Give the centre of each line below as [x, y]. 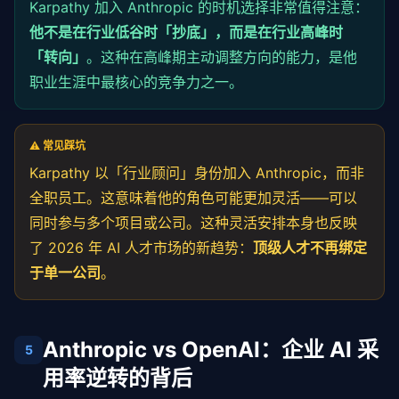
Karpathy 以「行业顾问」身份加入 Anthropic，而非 [197, 173]
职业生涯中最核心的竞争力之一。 [136, 82]
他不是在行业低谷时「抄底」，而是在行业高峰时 [186, 32]
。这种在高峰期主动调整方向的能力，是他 [222, 57]
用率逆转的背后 [118, 378]
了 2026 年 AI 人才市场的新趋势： [141, 248]
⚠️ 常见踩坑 [57, 146]
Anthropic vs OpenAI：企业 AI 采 [211, 350]
